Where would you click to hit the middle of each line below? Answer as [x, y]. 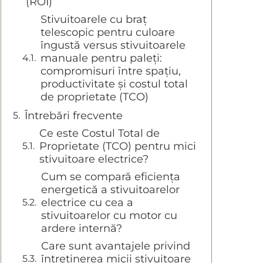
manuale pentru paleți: [101, 58]
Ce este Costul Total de [100, 134]
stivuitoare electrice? [94, 159]
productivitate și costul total [114, 84]
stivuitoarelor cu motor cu [109, 216]
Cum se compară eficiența [111, 177]
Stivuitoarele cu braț [94, 20]
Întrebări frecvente [74, 116]
